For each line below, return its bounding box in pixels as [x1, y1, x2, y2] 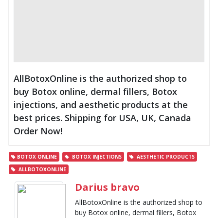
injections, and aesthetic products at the [14, 98, 188, 110]
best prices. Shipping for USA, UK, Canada [14, 111, 191, 124]
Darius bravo [75, 180, 140, 194]
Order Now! [14, 125, 62, 137]
